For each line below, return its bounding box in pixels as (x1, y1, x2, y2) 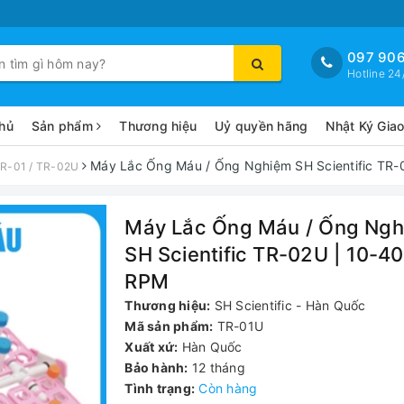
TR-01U (216, 317, 264, 334)
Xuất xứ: (124, 338, 179, 354)
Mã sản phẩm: (124, 317, 214, 334)
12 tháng (191, 359, 245, 375)
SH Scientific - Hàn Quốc (214, 297, 366, 313)
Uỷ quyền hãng (215, 117, 308, 133)
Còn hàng (198, 380, 258, 396)
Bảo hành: (124, 359, 188, 375)
